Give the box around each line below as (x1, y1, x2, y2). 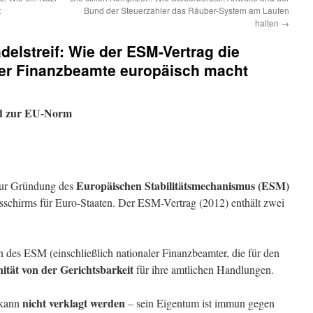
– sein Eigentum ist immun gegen (125, 296, 275, 310)
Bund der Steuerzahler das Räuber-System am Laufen (84, 4, 289, 16)
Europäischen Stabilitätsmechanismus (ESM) (76, 177, 289, 194)
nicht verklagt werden (22, 295, 125, 311)
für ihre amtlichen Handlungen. (133, 262, 274, 277)
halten (255, 17, 281, 29)
